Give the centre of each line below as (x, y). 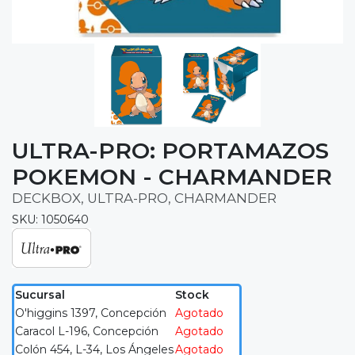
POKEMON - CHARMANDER (172, 177)
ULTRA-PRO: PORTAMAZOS (170, 151)
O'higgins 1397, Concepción (91, 313)
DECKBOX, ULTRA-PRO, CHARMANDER (144, 198)
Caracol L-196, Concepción (87, 332)
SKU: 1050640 (50, 220)
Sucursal (40, 295)
